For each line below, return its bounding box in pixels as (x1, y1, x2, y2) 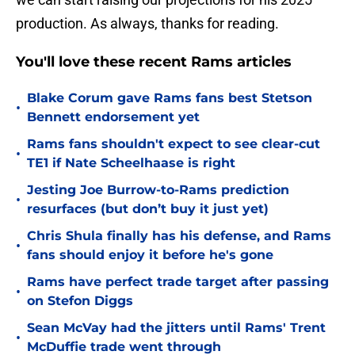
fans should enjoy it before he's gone (27, 247, 273, 263)
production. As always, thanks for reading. (16, 15, 279, 32)
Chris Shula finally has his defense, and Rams (27, 228, 331, 244)
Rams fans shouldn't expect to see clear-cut (27, 136, 320, 152)
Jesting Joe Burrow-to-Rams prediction (27, 182, 289, 198)
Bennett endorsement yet (27, 109, 200, 125)
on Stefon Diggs (27, 293, 133, 309)
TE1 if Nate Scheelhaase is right (27, 155, 235, 171)
